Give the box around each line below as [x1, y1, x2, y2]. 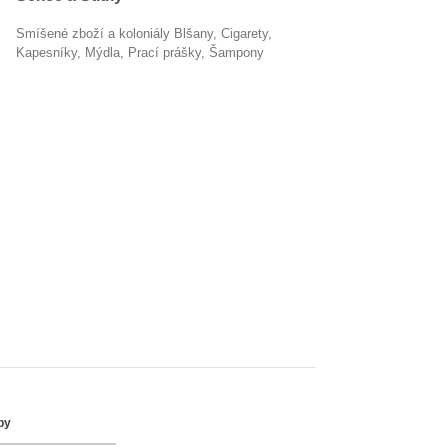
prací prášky [137, 45, 201, 60]
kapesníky [25, 45, 77, 60]
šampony [218, 45, 264, 60]
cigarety [230, 26, 268, 41]
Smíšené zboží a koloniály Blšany [25, 26, 213, 41]
